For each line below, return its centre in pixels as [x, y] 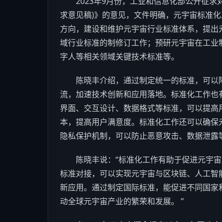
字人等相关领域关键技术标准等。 [119, 56]
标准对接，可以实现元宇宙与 [111, 173]
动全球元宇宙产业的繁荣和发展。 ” [122, 201]
